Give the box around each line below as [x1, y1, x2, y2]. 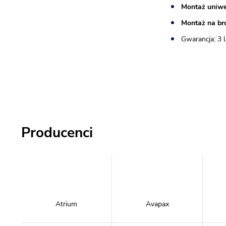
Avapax [145, 199, 169, 209]
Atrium [55, 199, 77, 209]
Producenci [21, 123, 93, 142]
